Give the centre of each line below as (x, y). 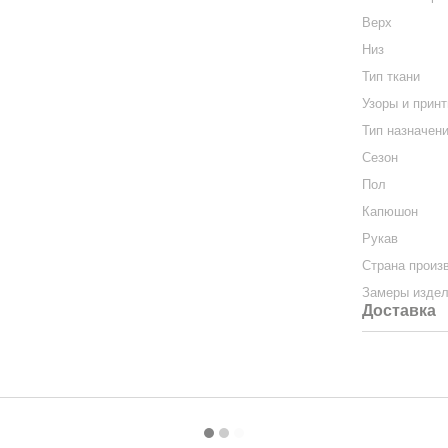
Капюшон (390, 211)
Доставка (399, 310)
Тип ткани (391, 76)
